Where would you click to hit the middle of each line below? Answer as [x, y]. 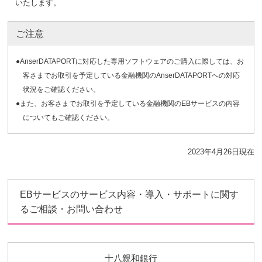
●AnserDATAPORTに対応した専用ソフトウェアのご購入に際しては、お [130, 61]
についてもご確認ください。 [68, 118]
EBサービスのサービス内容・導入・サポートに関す [130, 194]
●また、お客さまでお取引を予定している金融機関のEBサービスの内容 [128, 104]
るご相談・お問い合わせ [72, 209]
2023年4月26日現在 [221, 152]
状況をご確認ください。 [61, 89]
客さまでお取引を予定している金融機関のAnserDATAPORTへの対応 [131, 75]
